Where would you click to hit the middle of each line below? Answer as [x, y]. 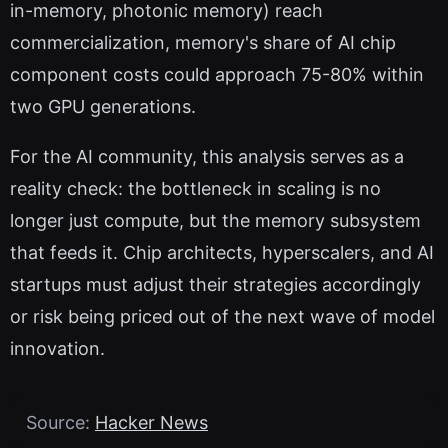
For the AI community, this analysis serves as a [207, 157]
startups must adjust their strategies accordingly [215, 285]
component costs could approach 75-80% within [217, 75]
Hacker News [151, 423]
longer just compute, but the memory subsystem [215, 221]
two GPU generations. [103, 107]
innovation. [57, 349]
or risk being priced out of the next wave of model [222, 317]
